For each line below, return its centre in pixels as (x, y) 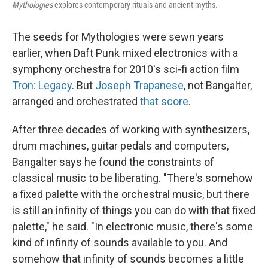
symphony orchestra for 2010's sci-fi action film (126, 69)
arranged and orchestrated (76, 101)
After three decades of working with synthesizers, (131, 129)
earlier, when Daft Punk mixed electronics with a (125, 53)
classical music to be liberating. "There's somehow (133, 178)
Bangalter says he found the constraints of (113, 162)
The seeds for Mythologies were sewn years (118, 36)
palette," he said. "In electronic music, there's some (133, 226)
